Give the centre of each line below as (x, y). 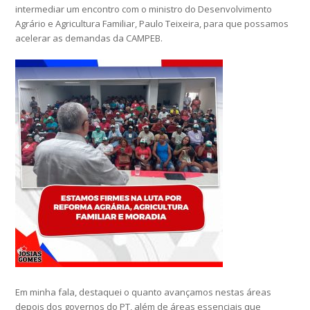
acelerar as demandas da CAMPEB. (89, 38)
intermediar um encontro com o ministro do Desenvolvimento (144, 9)
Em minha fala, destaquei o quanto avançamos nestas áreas (144, 292)
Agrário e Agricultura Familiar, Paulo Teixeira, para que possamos (152, 24)
